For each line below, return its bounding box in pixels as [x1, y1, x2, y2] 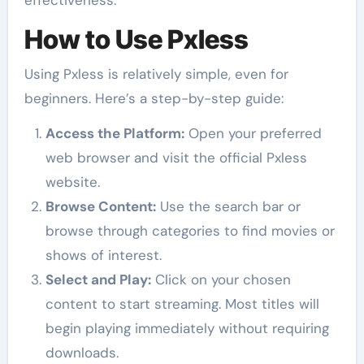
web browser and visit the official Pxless [45, 148, 307, 167]
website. [45, 172, 100, 191]
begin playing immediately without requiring [45, 318, 329, 337]
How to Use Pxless [24, 24, 249, 56]
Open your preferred [184, 123, 322, 142]
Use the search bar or [155, 197, 301, 215]
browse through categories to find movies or [45, 221, 335, 240]
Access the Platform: [45, 123, 184, 142]
